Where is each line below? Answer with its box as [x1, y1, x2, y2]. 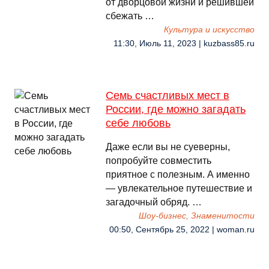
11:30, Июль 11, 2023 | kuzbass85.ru [113, 39, 255, 48]
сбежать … [106, 11, 154, 21]
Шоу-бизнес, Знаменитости [139, 211, 255, 220]
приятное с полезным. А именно [106, 169, 250, 180]
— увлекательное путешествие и [106, 183, 252, 193]
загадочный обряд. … [106, 197, 202, 207]
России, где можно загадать [106, 103, 246, 115]
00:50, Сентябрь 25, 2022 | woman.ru [109, 225, 255, 234]
